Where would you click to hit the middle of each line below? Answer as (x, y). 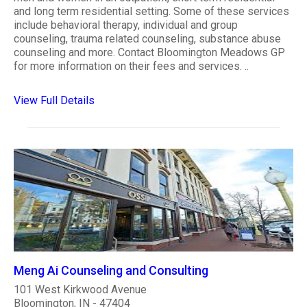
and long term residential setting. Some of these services (151, 12)
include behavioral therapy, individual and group (126, 25)
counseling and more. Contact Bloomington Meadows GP (149, 53)
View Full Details (54, 101)
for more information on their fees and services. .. (131, 66)
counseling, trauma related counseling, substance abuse (147, 39)
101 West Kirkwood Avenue (80, 289)
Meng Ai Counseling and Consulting (111, 270)
